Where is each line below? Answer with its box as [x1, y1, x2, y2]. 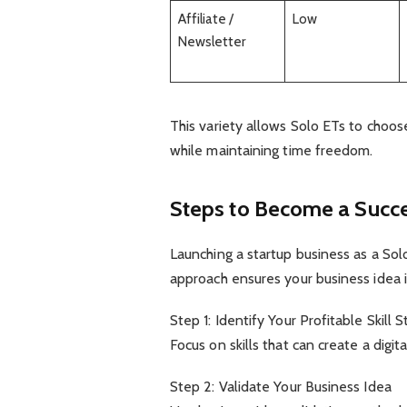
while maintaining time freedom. [169, 142, 373, 160]
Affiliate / [177, 9, 234, 27]
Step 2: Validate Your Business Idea [169, 378, 392, 396]
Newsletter [177, 32, 247, 50]
